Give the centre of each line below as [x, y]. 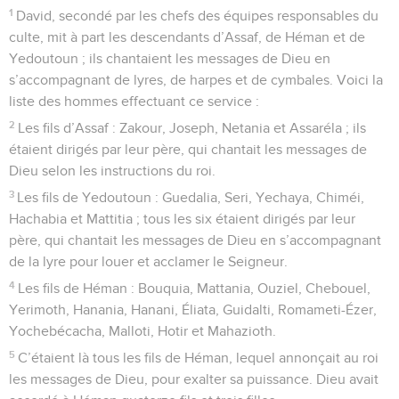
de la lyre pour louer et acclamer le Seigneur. [148, 261]
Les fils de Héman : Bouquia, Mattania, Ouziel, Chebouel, [195, 288]
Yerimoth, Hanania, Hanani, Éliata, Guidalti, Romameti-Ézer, [193, 309]
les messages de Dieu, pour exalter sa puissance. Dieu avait [194, 379]
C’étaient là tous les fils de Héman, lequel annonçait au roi [199, 358]
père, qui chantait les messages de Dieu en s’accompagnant [195, 240]
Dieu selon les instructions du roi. [112, 171]
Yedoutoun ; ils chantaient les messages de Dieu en [170, 58]
